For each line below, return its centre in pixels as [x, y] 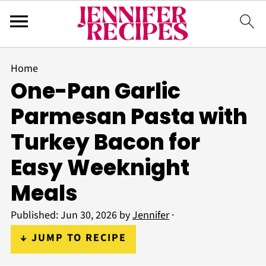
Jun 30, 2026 [88, 215]
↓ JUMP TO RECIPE [73, 238]
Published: [35, 215]
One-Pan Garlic [95, 91]
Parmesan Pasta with [129, 117]
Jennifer [151, 215]
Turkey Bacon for [105, 142]
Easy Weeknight [100, 168]
